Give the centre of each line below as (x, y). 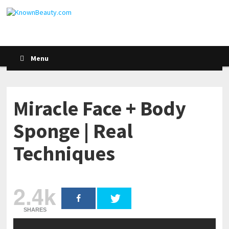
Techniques (64, 153)
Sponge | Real (73, 131)
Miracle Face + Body (100, 108)
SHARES (35, 210)
